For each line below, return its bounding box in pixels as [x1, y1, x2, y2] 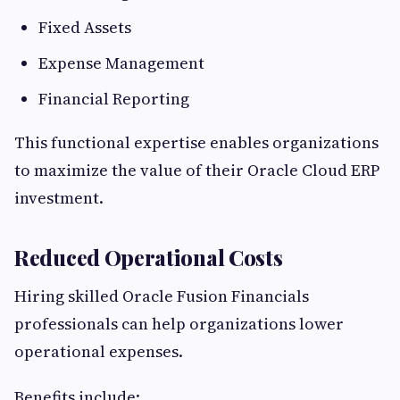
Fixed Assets [38, 16, 131, 39]
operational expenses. [14, 340, 183, 363]
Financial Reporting [38, 87, 189, 111]
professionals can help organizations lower [14, 312, 344, 336]
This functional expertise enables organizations [14, 131, 379, 154]
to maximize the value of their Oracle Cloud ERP [14, 159, 379, 182]
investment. [14, 187, 104, 210]
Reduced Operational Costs [14, 243, 283, 272]
